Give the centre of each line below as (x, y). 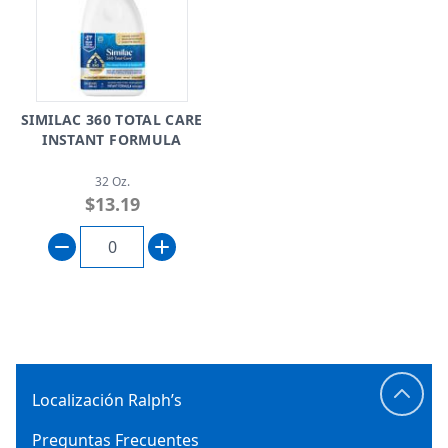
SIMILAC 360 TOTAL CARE (112, 119)
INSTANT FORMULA (112, 139)
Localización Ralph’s (107, 400)
